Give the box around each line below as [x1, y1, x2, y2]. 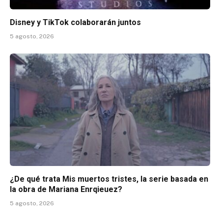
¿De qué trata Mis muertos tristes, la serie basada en [10, 174, 208, 184]
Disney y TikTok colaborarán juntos [10, 17, 141, 27]
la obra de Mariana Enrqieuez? [10, 185, 122, 194]
